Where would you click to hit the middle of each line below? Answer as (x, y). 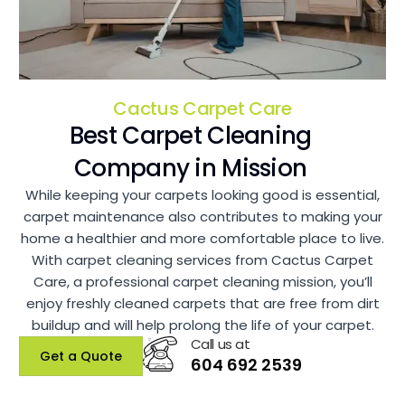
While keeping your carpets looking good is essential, (202, 194)
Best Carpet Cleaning (190, 135)
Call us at (220, 344)
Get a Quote (80, 356)
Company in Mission (191, 168)
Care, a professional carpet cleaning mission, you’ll (202, 281)
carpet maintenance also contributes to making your (202, 216)
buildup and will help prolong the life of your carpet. (202, 325)
